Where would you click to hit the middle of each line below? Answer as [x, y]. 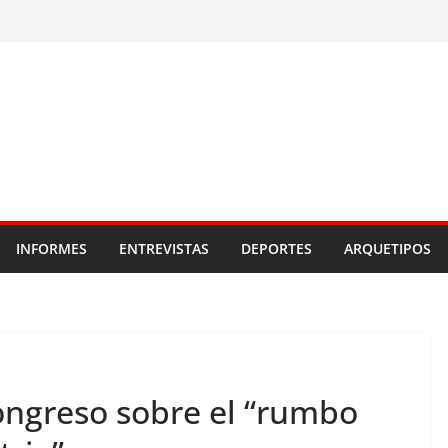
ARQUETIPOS [387, 248]
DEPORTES [276, 248]
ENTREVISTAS [164, 248]
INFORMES [51, 248]
